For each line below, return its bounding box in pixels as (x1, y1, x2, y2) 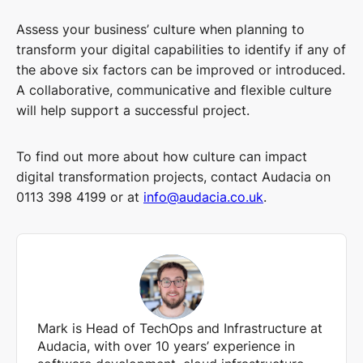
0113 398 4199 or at (16, 189, 143, 206)
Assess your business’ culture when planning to (16, 21, 305, 38)
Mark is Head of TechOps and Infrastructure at (37, 320, 322, 337)
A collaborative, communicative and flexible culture (16, 82, 331, 99)
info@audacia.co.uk (143, 189, 263, 206)
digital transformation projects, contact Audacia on (16, 169, 331, 186)
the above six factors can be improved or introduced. (16, 62, 345, 79)
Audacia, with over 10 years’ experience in (37, 338, 295, 355)
